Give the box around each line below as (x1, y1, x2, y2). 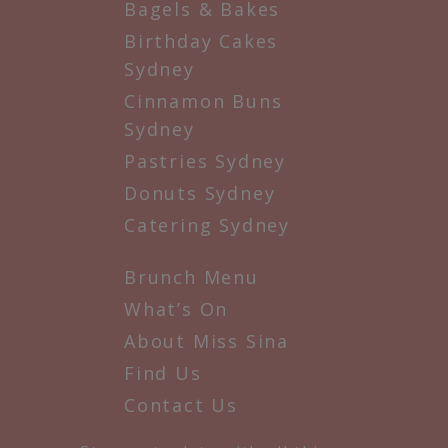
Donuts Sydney (124, 181, 276, 206)
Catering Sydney (124, 213, 290, 238)
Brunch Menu (124, 265, 259, 290)
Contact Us (124, 393, 238, 418)
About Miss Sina (124, 329, 289, 354)
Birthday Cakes (124, 29, 279, 54)
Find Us (124, 361, 202, 386)
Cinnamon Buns (124, 89, 283, 114)
